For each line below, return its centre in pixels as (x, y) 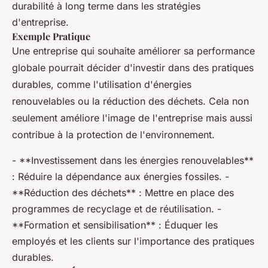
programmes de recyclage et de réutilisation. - (117, 209)
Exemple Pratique (51, 36)
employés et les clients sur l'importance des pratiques (133, 241)
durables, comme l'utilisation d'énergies (102, 84)
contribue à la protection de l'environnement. (113, 135)
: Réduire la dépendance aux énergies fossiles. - (121, 176)
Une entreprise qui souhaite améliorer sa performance (133, 51)
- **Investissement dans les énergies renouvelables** (133, 160)
